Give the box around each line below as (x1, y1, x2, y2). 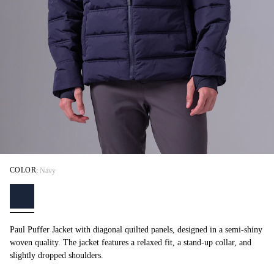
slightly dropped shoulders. (10, 251, 103, 261)
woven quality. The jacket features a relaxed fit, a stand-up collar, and (10, 238, 251, 248)
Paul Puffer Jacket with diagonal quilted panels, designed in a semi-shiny (10, 225, 262, 235)
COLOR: (10, 166, 39, 175)
